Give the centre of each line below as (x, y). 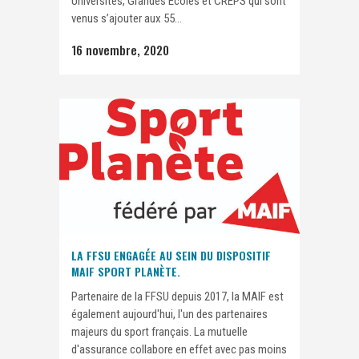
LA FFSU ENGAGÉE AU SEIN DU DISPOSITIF (171, 255)
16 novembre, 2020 (120, 49)
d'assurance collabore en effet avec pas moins (179, 349)
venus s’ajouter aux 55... (127, 18)
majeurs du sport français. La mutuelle (159, 331)
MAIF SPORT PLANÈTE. (126, 271)
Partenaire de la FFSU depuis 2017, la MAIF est (177, 296)
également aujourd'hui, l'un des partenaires (169, 314)
